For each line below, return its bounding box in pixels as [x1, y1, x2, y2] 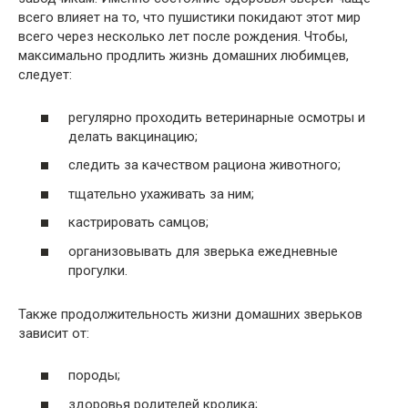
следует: [18, 66, 72, 84]
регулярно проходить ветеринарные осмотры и [68, 108, 365, 126]
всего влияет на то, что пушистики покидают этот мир [18, 9, 361, 26]
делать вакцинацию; [68, 127, 198, 145]
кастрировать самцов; [68, 214, 209, 231]
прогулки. [68, 261, 127, 279]
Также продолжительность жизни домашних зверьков [18, 305, 362, 322]
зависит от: [18, 324, 89, 342]
